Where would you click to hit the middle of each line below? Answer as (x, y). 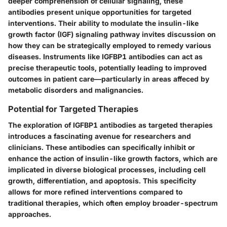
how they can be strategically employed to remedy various (110, 45)
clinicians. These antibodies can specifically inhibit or (102, 147)
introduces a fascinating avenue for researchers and (100, 136)
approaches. (30, 214)
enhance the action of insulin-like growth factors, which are (113, 158)
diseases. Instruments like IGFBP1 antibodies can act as (105, 56)
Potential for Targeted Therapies (73, 109)
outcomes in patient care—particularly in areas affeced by (109, 79)
